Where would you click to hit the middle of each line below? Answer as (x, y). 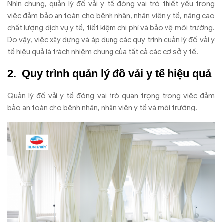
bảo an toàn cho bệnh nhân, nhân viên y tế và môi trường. (102, 108)
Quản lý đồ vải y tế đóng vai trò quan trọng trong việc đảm (111, 96)
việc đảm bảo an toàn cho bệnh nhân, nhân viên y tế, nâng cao (111, 16)
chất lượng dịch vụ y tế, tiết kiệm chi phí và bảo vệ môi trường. (111, 28)
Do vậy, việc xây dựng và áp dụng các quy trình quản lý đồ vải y (111, 40)
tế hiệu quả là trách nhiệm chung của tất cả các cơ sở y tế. (103, 52)
